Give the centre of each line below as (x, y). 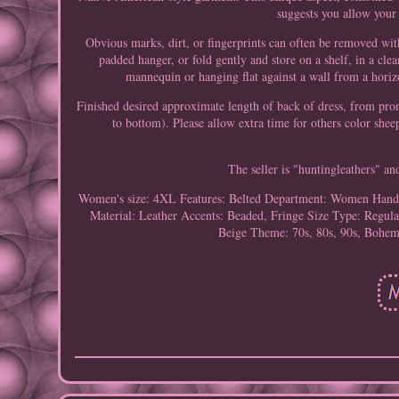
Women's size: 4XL (128, 199)
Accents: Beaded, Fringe (242, 216)
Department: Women (317, 199)
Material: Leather (133, 216)
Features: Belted (221, 199)
